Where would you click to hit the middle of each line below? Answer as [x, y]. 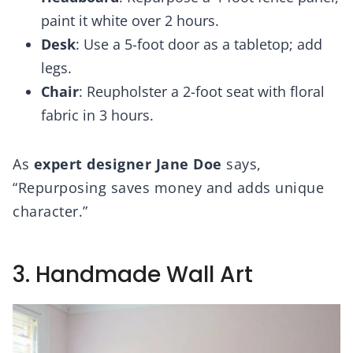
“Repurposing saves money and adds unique [168, 188]
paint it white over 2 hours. [130, 21]
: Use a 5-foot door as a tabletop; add [199, 45]
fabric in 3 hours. [97, 115]
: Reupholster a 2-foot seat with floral [202, 92]
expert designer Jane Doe [128, 164]
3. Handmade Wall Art [133, 275]
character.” [50, 212]
